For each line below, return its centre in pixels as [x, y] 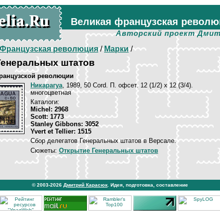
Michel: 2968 [49, 109]
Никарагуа [46, 85]
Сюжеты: [45, 151]
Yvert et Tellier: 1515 [61, 131]
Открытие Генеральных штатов [109, 151]
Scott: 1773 [47, 117]
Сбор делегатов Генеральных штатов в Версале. [103, 141]
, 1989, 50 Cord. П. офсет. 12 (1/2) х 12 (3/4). [128, 85]
